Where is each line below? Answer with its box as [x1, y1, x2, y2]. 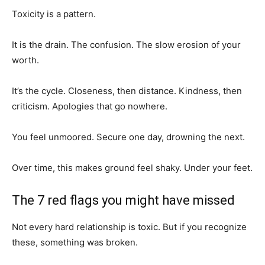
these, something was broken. [12, 237, 138, 248]
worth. [12, 54, 39, 66]
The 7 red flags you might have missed [12, 193, 235, 208]
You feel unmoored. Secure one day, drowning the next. [12, 131, 245, 143]
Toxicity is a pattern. [12, 8, 96, 20]
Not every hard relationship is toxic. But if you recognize [12, 221, 247, 232]
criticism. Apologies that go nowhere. [12, 101, 167, 112]
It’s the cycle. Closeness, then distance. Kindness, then [12, 85, 242, 96]
